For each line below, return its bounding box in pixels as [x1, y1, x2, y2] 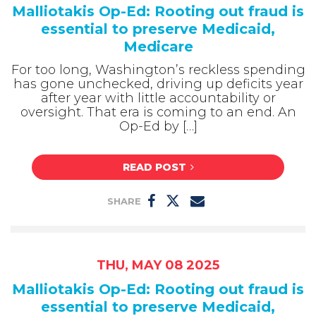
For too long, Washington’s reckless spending [11, 61, 305, 78]
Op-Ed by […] [119, 118, 197, 134]
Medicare [123, 37, 193, 55]
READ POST [122, 161, 186, 174]
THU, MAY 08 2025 [97, 257, 219, 274]
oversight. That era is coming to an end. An [20, 104, 296, 120]
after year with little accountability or [40, 90, 276, 106]
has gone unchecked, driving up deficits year [13, 75, 303, 92]
